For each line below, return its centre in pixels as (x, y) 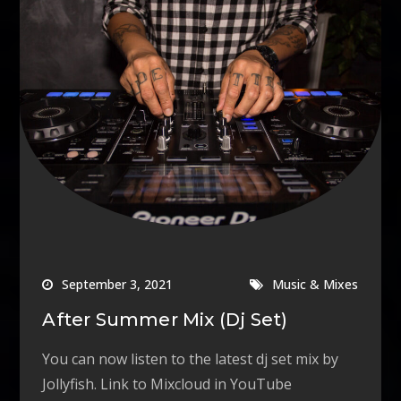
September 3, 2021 (118, 285)
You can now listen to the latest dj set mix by (191, 359)
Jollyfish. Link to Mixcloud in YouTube (167, 384)
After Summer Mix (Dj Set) (165, 320)
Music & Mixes (316, 285)
